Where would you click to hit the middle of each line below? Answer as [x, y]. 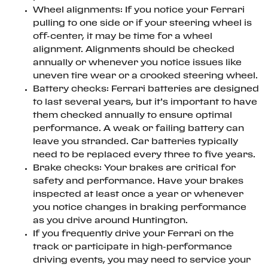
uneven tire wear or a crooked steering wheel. [145, 76]
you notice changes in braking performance [140, 208]
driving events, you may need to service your [142, 260]
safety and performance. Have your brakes [138, 181]
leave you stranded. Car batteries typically [135, 142]
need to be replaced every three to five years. [144, 155]
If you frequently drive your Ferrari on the [133, 234]
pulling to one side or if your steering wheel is [142, 23]
